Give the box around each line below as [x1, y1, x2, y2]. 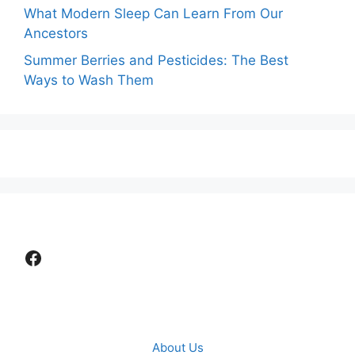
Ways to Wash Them [24, 71, 154, 88]
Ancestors [24, 25, 88, 42]
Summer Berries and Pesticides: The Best [24, 52, 288, 68]
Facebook [23, 245, 111, 269]
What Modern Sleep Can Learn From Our [24, 6, 283, 22]
